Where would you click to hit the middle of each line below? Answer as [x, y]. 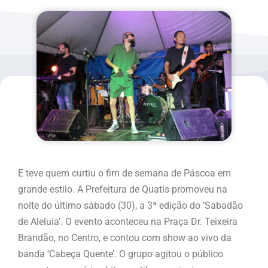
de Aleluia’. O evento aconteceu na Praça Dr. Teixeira [128, 221]
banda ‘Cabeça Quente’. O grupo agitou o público [121, 254]
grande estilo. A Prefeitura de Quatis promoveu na [123, 189]
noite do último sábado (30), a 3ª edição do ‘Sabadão [130, 205]
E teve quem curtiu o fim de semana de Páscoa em [124, 173]
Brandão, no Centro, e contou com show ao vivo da [125, 237]
